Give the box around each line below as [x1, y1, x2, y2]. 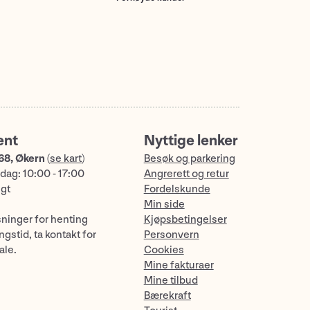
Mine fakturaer [143, 258, 214, 272]
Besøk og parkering [143, 152, 235, 165]
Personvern [143, 228, 199, 241]
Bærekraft [143, 289, 191, 302]
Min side [143, 197, 185, 211]
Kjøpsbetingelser [143, 212, 227, 226]
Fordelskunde [143, 182, 210, 196]
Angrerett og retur [143, 167, 229, 181]
